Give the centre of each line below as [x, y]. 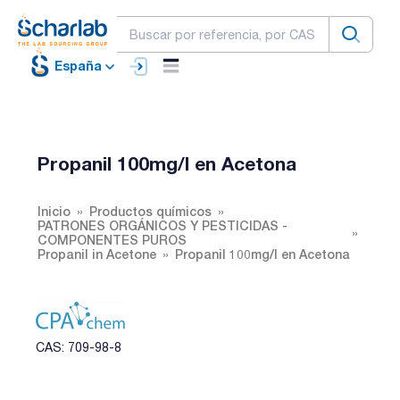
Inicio [54, 211]
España [78, 66]
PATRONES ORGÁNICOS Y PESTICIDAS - [162, 225]
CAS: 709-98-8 [79, 347]
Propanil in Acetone [97, 254]
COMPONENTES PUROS [112, 239]
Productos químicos [150, 211]
